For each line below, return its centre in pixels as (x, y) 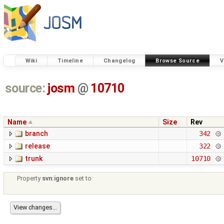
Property (30, 178)
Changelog (119, 60)
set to (83, 178)
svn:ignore (58, 178)
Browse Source (178, 60)
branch (36, 134)
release (37, 146)
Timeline (70, 60)
